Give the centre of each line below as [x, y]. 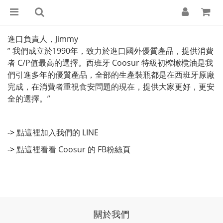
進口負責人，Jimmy [43, 39]
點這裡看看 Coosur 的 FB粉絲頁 [73, 149]
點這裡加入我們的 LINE [57, 132]
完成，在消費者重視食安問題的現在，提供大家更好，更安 [111, 87]
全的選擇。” [29, 99]
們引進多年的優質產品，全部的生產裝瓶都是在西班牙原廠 [111, 75]
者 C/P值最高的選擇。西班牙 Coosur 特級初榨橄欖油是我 [110, 63]
